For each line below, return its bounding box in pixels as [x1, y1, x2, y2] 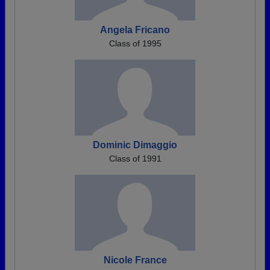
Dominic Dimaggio [93, 140, 177, 151]
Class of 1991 [108, 154, 162, 164]
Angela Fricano [100, 25, 170, 36]
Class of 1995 [108, 39, 162, 49]
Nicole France [103, 255, 167, 266]
